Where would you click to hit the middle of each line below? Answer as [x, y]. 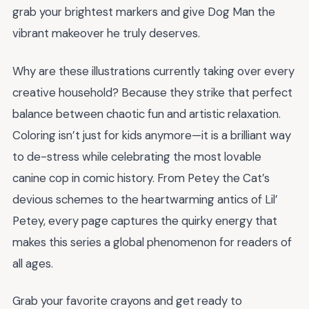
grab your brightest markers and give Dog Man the [144, 12]
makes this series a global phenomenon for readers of [152, 242]
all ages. [33, 263]
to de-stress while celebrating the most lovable [137, 156]
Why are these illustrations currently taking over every [153, 71]
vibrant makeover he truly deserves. [106, 33]
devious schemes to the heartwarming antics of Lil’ [145, 199]
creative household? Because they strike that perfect [152, 92]
